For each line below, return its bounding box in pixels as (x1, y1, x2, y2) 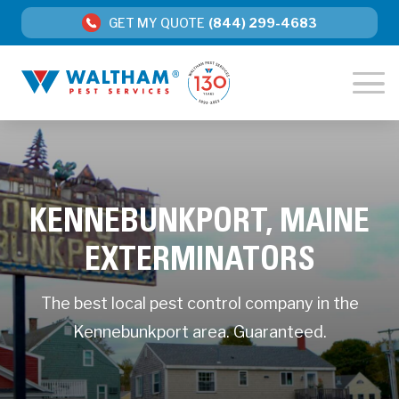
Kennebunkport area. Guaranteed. (72, 322, 327, 342)
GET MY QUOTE (109, 14, 206, 30)
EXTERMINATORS (84, 247, 315, 280)
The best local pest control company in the (40, 294, 359, 313)
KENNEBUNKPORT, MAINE (29, 208, 370, 241)
